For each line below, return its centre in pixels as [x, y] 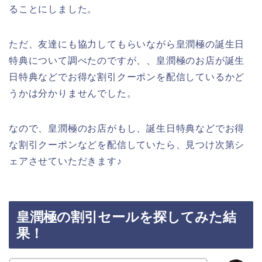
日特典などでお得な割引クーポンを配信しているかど [127, 77]
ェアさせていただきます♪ [65, 161]
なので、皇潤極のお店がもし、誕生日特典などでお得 [127, 128]
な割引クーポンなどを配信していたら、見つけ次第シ [127, 144]
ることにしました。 [53, 9]
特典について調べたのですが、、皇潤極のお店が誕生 [127, 60]
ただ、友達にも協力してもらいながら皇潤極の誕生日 [127, 44]
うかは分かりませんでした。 [73, 93]
